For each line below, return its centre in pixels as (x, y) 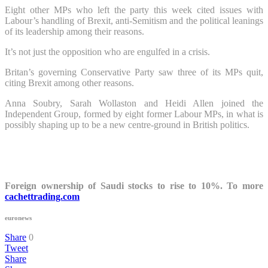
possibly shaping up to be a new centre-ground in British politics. (127, 124)
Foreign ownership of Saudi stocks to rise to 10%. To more (134, 185)
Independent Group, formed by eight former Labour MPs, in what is (134, 114)
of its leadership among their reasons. (74, 31)
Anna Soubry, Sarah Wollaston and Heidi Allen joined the (134, 103)
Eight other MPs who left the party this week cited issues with (134, 10)
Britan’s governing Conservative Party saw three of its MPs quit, (134, 72)
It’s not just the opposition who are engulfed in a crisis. (107, 51)
